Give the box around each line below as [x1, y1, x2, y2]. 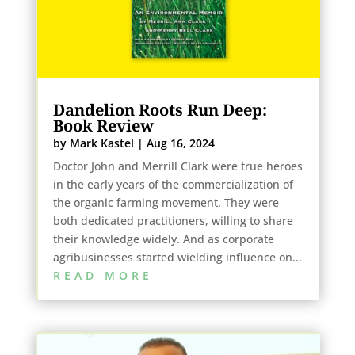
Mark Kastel [69, 136, 134, 151]
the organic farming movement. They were [52, 195, 279, 211]
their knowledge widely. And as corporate [52, 231, 274, 247]
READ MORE [52, 268, 153, 284]
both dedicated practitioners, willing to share [52, 213, 293, 229]
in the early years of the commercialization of [52, 177, 293, 193]
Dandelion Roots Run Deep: [52, 99, 267, 121]
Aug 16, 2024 [146, 136, 215, 151]
